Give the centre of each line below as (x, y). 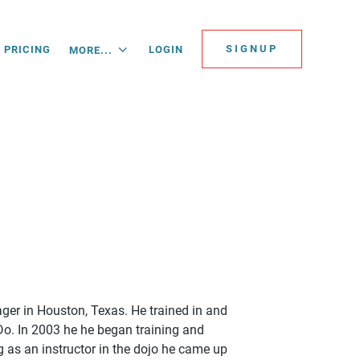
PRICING (27, 49)
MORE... (92, 50)
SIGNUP (252, 49)
